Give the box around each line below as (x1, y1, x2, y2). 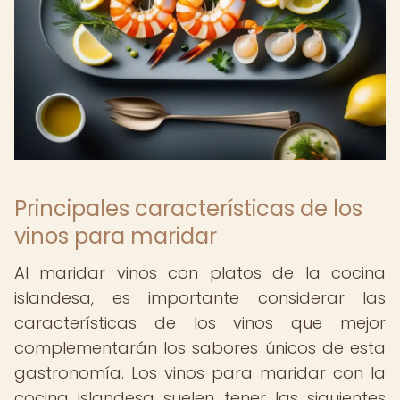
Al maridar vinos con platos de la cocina (14, 262, 386, 284)
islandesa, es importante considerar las (14, 287, 386, 309)
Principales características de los (14, 194, 362, 223)
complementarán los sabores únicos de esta (14, 337, 386, 359)
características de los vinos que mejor (14, 312, 386, 334)
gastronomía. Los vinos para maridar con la (14, 362, 386, 384)
